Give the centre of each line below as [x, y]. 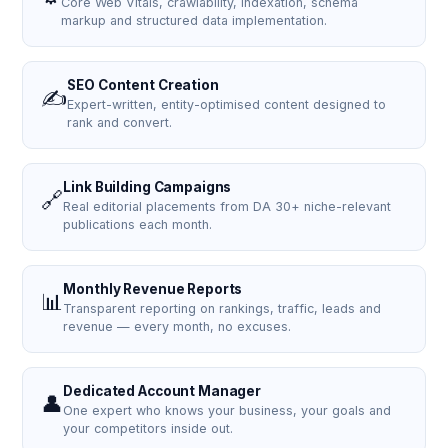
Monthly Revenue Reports [153, 289]
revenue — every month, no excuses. [177, 326]
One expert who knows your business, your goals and [227, 410]
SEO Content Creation [143, 85]
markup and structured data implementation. [194, 20]
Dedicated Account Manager [162, 391]
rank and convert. [120, 122]
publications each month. [138, 224]
